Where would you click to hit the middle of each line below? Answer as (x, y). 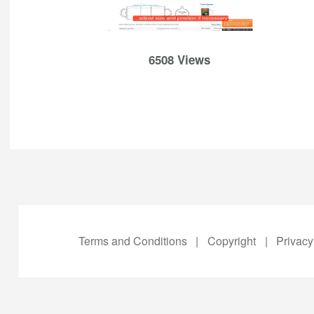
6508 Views (180, 59)
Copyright (231, 241)
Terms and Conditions (132, 241)
